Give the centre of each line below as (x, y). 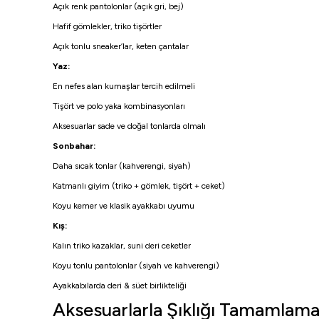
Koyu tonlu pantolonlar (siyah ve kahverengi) (136, 266)
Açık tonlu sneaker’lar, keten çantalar (121, 46)
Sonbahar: (74, 146)
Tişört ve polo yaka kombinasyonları (119, 106)
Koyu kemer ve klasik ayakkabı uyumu (124, 206)
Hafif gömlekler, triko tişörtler (107, 26)
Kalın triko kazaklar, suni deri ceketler (122, 246)
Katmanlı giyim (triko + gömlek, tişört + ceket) (139, 186)
